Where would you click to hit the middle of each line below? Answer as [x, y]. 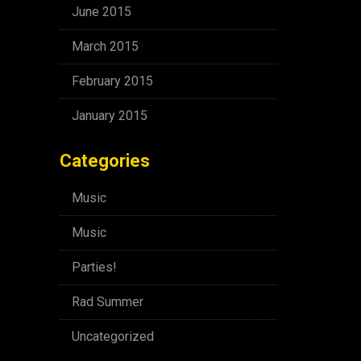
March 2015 [105, 46]
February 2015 [112, 81]
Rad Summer [108, 302]
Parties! [94, 267]
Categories [105, 161]
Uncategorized [113, 336]
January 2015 [110, 116]
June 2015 [102, 12]
